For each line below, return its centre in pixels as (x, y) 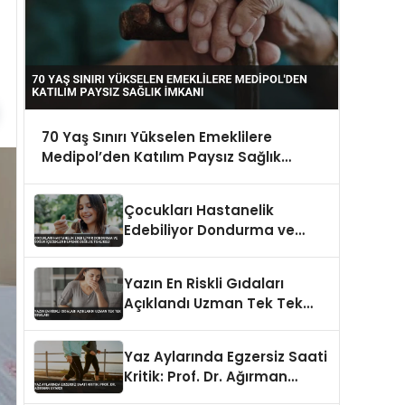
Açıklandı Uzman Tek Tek (213, 304)
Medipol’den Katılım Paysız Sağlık (161, 156)
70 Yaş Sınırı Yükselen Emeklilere (156, 137)
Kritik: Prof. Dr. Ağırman (206, 377)
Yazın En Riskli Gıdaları (204, 284)
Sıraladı (151, 324)
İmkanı (66, 176)
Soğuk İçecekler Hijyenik (210, 250)
